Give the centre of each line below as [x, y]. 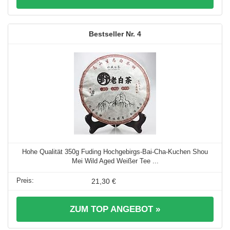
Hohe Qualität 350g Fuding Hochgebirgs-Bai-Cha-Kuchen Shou [115, 151]
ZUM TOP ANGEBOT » [115, 209]
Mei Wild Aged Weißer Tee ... [115, 161]
